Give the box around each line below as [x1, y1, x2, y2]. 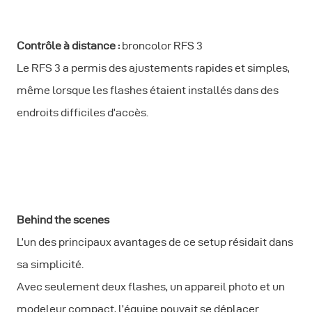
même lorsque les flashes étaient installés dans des [17, 84, 279, 96]
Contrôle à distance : [17, 39, 122, 52]
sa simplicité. [17, 258, 86, 270]
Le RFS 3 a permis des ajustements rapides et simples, [17, 61, 290, 74]
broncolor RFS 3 [122, 39, 205, 52]
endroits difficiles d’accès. [17, 106, 148, 118]
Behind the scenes [17, 213, 111, 226]
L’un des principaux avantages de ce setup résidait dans [17, 235, 293, 248]
